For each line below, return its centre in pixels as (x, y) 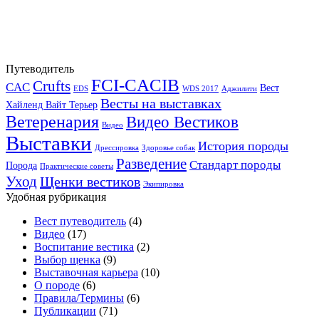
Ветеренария (52, 122)
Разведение (151, 164)
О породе (57, 286)
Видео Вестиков (182, 122)
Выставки (49, 143)
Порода (21, 166)
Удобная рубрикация (56, 197)
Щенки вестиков (90, 182)
